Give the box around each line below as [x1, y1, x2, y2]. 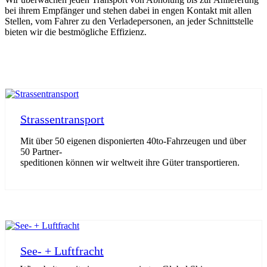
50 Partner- [20, 147, 62, 157]
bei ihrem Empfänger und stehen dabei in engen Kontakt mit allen [5, 5, 252, 15]
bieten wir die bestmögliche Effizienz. [5, 27, 147, 37]
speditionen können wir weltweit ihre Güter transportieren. [20, 157, 240, 167]
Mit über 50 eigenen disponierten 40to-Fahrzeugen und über [20, 136, 246, 146]
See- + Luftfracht [20, 244, 104, 257]
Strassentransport [20, 113, 104, 126]
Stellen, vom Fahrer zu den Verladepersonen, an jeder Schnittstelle [5, 16, 253, 26]
